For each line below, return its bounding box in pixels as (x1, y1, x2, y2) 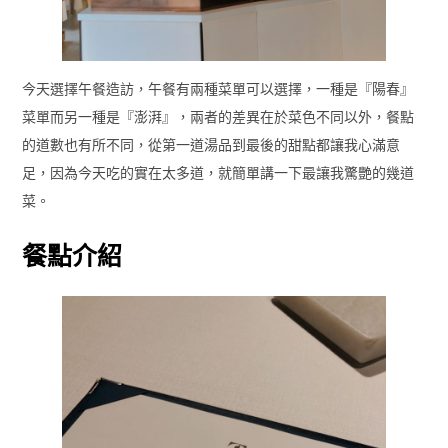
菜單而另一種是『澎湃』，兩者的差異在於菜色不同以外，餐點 (21, 108, 414, 126)
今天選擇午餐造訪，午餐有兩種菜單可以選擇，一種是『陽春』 (21, 80, 414, 98)
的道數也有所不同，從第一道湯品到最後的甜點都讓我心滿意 (21, 136, 400, 154)
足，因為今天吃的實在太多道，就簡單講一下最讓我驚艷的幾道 (21, 164, 414, 182)
